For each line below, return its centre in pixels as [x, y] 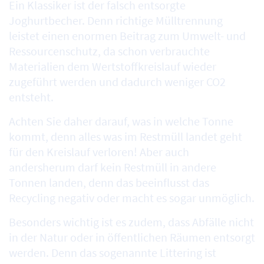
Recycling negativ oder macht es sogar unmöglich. [132, 198]
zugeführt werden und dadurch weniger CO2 [117, 82]
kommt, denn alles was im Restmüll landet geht [126, 137]
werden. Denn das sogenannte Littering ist [113, 253]
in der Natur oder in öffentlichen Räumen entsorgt [132, 237]
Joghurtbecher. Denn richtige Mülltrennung [116, 21]
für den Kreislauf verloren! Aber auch [99, 152]
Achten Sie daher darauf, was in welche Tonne [121, 121]
